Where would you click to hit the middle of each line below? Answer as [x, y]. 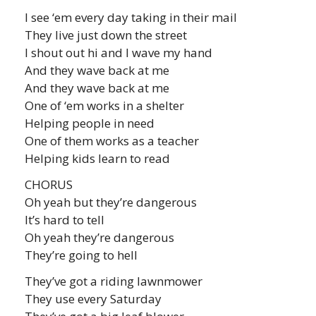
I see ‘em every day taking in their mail [131, 17]
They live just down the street [106, 35]
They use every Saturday [93, 298]
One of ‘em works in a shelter [104, 105]
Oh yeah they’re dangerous [99, 237]
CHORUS [49, 184]
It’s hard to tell [65, 219]
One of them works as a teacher [112, 140]
